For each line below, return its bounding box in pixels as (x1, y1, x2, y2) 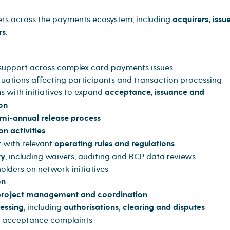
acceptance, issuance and (105, 87, 204, 98)
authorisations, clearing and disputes (64, 202, 205, 213)
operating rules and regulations (54, 138, 175, 149)
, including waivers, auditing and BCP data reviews (5, 151, 196, 162)
